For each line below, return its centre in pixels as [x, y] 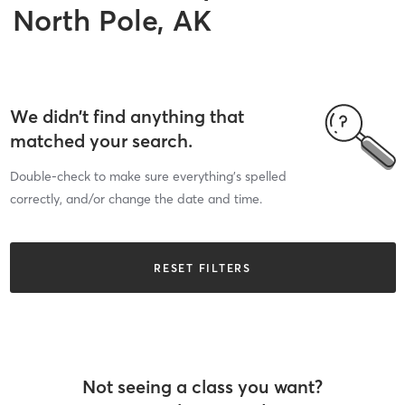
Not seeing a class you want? [202, 386]
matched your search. [101, 141]
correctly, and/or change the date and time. [136, 199]
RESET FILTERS [202, 268]
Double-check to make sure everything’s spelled [148, 176]
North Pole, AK [112, 20]
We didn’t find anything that [127, 116]
